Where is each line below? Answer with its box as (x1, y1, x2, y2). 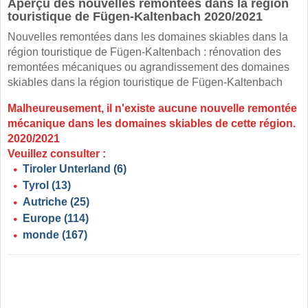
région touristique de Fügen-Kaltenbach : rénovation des (8, 46, 281, 58)
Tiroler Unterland (23, 163, 111, 175)
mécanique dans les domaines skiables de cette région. (8, 118, 296, 130)
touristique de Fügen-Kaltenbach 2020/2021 (8, 10, 263, 24)
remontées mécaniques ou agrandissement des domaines (8, 61, 289, 74)
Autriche (23, 196, 67, 208)
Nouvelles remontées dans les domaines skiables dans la (8, 31, 288, 43)
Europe (23, 212, 61, 225)
